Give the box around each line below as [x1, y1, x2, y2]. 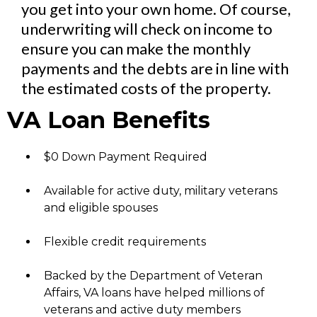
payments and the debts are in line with [21, 59, 289, 78]
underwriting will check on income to [21, 19, 272, 38]
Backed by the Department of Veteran [44, 269, 263, 282]
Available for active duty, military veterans [44, 184, 277, 197]
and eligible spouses [44, 201, 158, 214]
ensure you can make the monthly [21, 39, 250, 58]
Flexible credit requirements [44, 235, 206, 248]
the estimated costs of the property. [21, 79, 271, 98]
